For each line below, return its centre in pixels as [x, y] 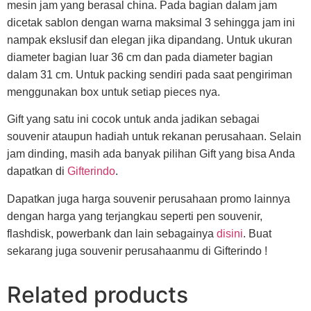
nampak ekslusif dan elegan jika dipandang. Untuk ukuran [150, 40]
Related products [98, 294]
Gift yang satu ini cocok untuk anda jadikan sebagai [133, 119]
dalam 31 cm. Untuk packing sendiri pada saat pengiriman [150, 74]
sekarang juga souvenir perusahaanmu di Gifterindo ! [137, 251]
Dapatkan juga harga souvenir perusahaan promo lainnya [149, 199]
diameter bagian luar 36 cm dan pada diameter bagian [140, 57]
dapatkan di [37, 171]
